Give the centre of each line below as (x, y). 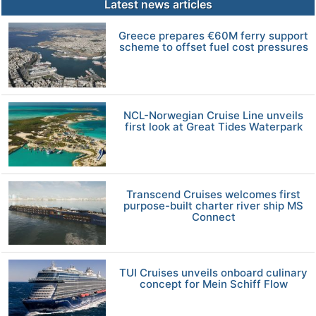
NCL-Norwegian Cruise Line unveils (214, 115)
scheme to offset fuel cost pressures (213, 47)
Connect (213, 217)
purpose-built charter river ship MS (214, 205)
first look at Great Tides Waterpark (213, 126)
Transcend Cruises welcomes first (214, 194)
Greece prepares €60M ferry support (214, 36)
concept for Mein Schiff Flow (213, 284)
